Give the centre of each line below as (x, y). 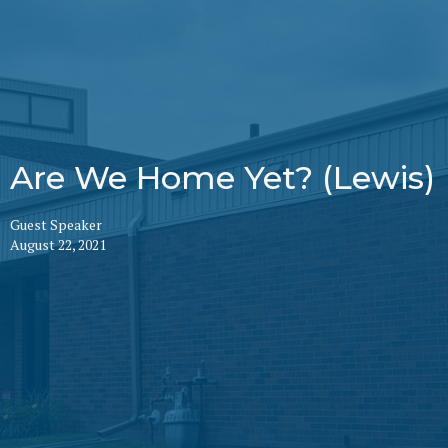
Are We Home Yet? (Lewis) (222, 177)
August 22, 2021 (58, 244)
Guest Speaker (56, 224)
